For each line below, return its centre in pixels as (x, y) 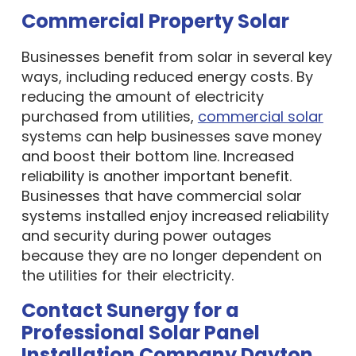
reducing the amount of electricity (142, 97)
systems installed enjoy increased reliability (175, 216)
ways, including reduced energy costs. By (167, 77)
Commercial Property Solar (155, 21)
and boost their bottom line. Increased (157, 156)
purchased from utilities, (109, 116)
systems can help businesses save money (171, 136)
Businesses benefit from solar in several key (176, 57)
